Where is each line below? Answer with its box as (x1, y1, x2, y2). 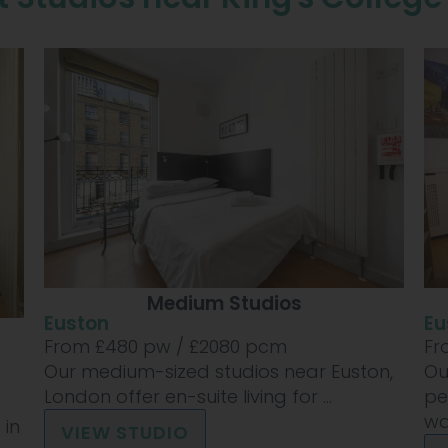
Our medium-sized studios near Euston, (44, 359, 393, 385)
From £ (44, 334, 105, 360)
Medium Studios (146, 290, 302, 318)
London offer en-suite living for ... (44, 384, 332, 410)
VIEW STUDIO (61, 420, 189, 446)
